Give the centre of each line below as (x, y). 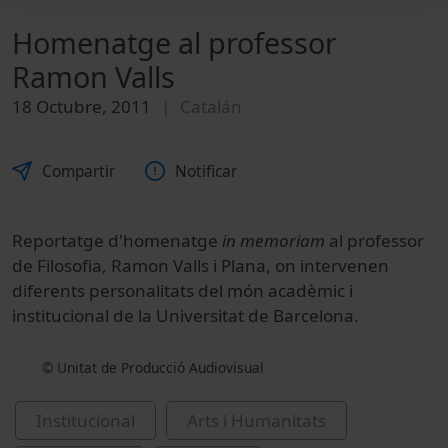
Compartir (78, 171)
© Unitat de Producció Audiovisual (153, 367)
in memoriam (275, 240)
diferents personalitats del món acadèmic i (182, 290)
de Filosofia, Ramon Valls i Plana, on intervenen (200, 265)
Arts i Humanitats (256, 420)
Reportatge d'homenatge (117, 240)
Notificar (206, 171)
